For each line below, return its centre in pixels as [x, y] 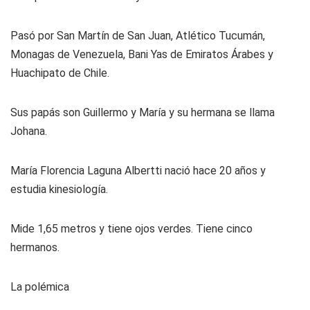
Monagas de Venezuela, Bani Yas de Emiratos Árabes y [142, 54]
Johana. [29, 131]
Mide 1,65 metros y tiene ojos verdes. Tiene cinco [131, 229]
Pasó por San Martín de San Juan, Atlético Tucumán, [138, 36]
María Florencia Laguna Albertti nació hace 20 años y [138, 171]
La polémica [40, 287]
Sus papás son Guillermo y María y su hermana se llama [143, 112]
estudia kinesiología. [59, 189]
